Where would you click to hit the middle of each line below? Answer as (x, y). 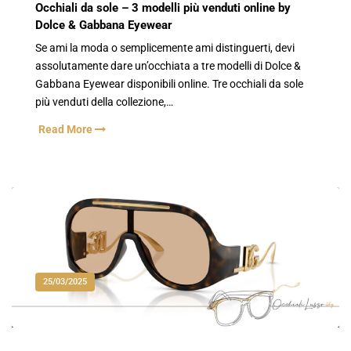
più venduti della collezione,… (104, 103)
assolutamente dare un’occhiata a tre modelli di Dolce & (168, 67)
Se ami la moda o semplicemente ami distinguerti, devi (165, 49)
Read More (67, 129)
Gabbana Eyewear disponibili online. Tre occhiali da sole (169, 85)
